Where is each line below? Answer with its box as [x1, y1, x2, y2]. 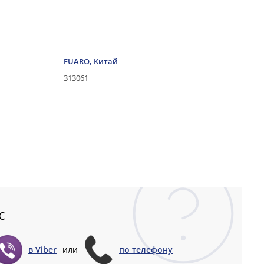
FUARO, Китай [64, 55, 118, 67]
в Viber [28, 244, 57, 256]
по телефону [119, 244, 173, 256]
